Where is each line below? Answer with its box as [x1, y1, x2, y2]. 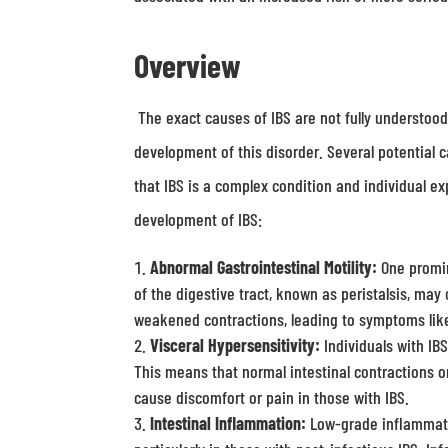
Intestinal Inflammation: [150, 412, 307, 434]
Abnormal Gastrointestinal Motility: [150, 256, 378, 278]
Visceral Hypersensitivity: [150, 334, 321, 356]
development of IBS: [134, 208, 263, 230]
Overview [134, 46, 242, 84]
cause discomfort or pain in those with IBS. [134, 386, 410, 408]
